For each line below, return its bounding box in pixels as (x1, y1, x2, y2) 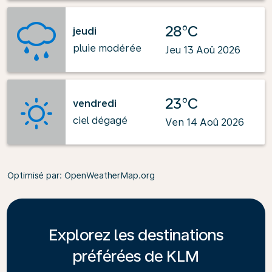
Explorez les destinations (49, 225, 223, 244)
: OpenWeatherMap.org (59, 171, 155, 180)
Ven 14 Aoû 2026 (165, 117, 244, 128)
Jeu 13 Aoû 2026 (165, 44, 240, 56)
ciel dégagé (73, 114, 127, 126)
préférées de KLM (73, 246, 199, 265)
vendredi (73, 97, 117, 109)
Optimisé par (7, 171, 59, 180)
